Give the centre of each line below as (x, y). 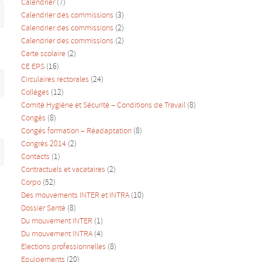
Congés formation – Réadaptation (76, 132)
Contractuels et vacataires (63, 170)
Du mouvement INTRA (57, 235)
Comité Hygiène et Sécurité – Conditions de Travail (103, 106)
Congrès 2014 (44, 144)
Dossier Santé (43, 209)
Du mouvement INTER (57, 222)
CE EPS (33, 67)
